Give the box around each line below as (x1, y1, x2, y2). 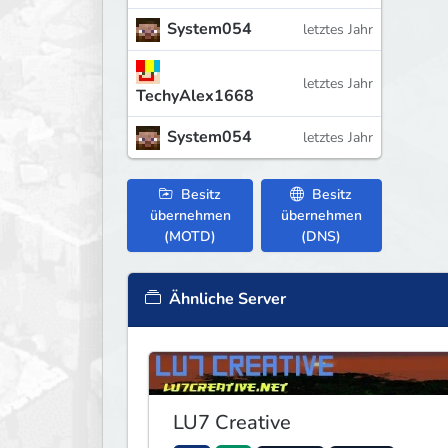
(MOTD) (164, 227, 217, 246)
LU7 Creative (173, 409, 291, 437)
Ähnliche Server (165, 288, 286, 310)
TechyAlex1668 (136, 84, 254, 107)
